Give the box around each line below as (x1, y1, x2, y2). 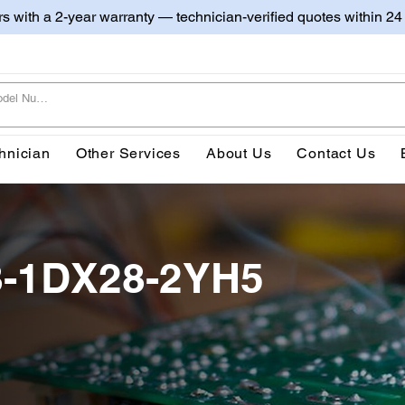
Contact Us (297, 144, 376, 162)
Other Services (75, 144, 182, 162)
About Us (206, 144, 272, 162)
